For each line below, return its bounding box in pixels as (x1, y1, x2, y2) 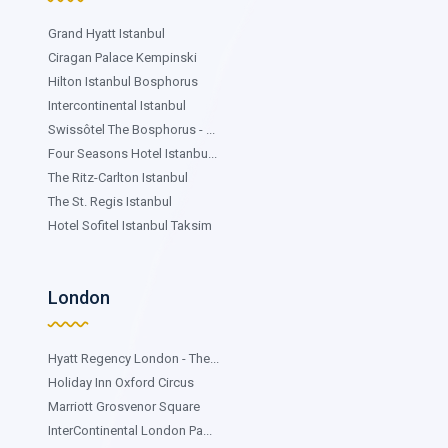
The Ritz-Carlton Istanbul (48, 169, 188, 185)
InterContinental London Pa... (48, 422, 212, 438)
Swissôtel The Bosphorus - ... (48, 121, 215, 137)
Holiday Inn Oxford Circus (48, 374, 194, 390)
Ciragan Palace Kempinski (48, 49, 197, 65)
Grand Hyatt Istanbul (48, 25, 165, 41)
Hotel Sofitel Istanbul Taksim (48, 217, 212, 233)
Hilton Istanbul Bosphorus (48, 73, 198, 89)
